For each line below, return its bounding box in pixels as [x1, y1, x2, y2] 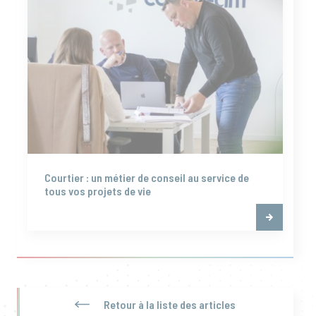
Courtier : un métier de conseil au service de [44, 170, 249, 184]
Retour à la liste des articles [103, 297, 236, 311]
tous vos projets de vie [44, 183, 151, 197]
